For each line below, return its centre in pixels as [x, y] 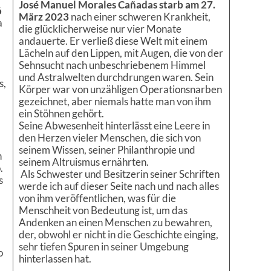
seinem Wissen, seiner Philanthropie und [107, 150]
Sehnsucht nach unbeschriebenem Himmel [112, 65]
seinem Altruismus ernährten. [83, 162]
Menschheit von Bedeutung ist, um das [103, 211]
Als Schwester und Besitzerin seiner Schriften [119, 174]
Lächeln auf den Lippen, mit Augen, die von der [121, 53]
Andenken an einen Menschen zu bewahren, [115, 223]
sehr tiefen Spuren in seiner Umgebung [103, 247]
